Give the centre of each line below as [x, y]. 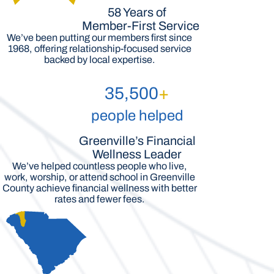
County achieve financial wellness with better [99, 188]
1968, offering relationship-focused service [99, 49]
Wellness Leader [137, 154]
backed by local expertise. [99, 60]
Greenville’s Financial [137, 141]
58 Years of [137, 12]
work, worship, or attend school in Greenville [99, 177]
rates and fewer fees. [99, 199]
